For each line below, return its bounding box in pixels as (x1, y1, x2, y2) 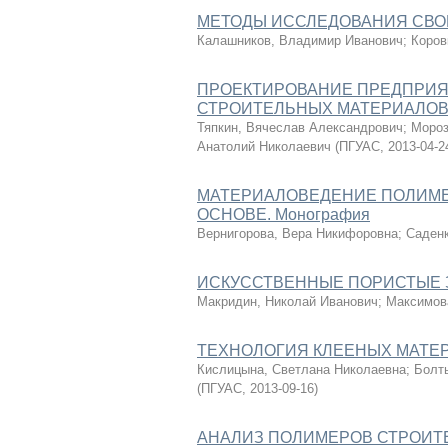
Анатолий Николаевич (197, 139, 331, 154)
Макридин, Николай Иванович (197, 294, 378, 309)
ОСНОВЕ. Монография (197, 206, 370, 223)
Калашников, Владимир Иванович (197, 33, 403, 48)
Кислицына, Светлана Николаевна (197, 362, 406, 377)
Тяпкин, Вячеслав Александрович (197, 120, 403, 135)
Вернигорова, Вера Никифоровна (197, 226, 398, 241)
